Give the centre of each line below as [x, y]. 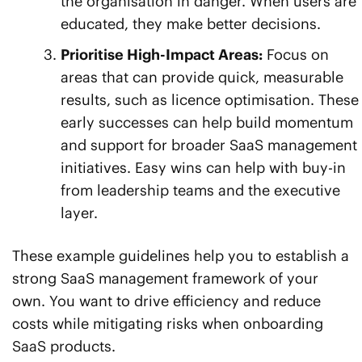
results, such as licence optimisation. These [210, 100]
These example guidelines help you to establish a [181, 256]
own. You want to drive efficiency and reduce [166, 301]
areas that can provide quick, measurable [202, 78]
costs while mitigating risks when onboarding [168, 324]
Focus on [296, 55]
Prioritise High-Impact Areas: [162, 55]
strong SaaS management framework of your [165, 279]
